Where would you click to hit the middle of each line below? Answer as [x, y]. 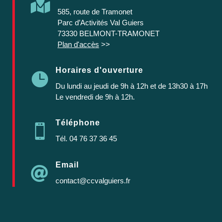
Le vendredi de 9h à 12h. [95, 97]
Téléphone [78, 122]
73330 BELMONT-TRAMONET [109, 33]
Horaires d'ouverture [99, 70]
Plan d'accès [78, 44]
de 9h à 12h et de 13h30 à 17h [160, 86]
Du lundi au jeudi [83, 86]
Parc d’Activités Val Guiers [101, 22]
